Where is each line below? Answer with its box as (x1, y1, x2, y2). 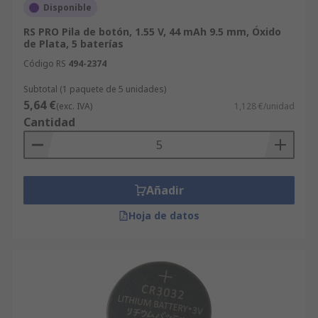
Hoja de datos (128, 209, 199, 222)
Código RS (23, 57, 66, 70)
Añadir (146, 182, 184, 198)
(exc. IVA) (56, 100, 92, 112)
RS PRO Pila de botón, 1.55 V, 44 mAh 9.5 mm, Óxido (23, 25, 281, 38)
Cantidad (23, 114, 75, 130)
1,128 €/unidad (234, 100, 295, 112)
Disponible (43, 1, 92, 13)
